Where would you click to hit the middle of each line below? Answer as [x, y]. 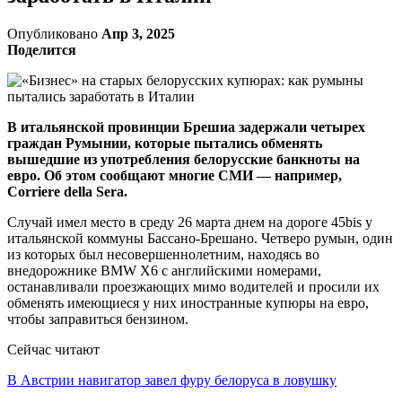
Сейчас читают [53, 349]
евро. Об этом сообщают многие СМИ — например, [175, 175]
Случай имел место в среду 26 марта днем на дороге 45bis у [190, 222]
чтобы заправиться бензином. [98, 319]
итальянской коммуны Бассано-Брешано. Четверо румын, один [200, 238]
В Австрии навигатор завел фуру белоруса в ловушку [172, 380]
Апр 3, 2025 [138, 33]
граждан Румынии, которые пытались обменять [165, 143]
